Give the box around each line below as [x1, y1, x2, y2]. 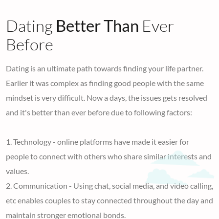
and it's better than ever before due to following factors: [6, 107, 192, 117]
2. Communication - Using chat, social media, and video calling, [6, 180, 213, 190]
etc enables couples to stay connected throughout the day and [6, 195, 213, 205]
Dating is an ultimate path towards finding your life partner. [6, 63, 203, 73]
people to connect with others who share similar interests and [6, 151, 212, 161]
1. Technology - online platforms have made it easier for [6, 136, 189, 146]
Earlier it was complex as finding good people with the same [6, 78, 204, 88]
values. [6, 166, 29, 175]
